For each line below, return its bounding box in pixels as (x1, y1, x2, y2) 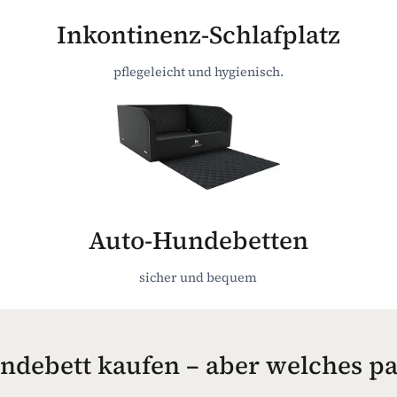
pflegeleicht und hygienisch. (113, 62, 284, 81)
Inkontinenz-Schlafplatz (56, 17, 340, 51)
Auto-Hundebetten (88, 222, 308, 257)
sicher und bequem (139, 268, 258, 286)
